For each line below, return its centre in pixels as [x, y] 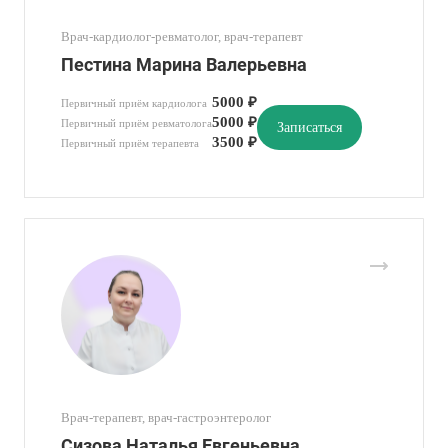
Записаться [309, 127]
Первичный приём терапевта [130, 143]
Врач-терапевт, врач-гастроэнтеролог [166, 417]
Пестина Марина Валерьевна [184, 64]
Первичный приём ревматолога [136, 123]
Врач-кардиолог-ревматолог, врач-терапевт [182, 36]
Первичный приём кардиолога [134, 103]
